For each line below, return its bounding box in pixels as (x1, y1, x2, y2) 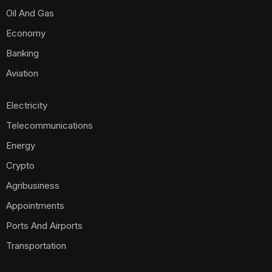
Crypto (6, 159, 35, 171)
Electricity (6, 99, 47, 111)
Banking (6, 47, 39, 59)
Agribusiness (6, 179, 59, 191)
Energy (6, 139, 35, 151)
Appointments (6, 199, 64, 211)
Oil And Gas (6, 7, 54, 19)
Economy (6, 27, 46, 39)
